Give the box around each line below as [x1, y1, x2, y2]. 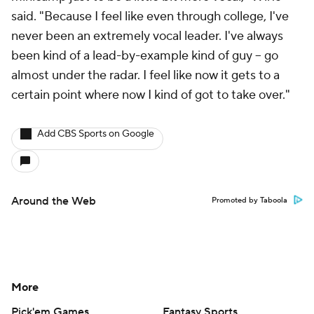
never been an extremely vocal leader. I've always [11, 27, 283, 44]
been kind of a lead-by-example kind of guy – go [11, 47, 278, 64]
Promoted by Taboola [212, 195, 287, 205]
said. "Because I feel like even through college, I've [11, 8, 289, 25]
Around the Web [11, 193, 96, 208]
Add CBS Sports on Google [37, 127, 154, 140]
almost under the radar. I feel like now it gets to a [11, 67, 280, 83]
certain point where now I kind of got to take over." [11, 86, 296, 103]
